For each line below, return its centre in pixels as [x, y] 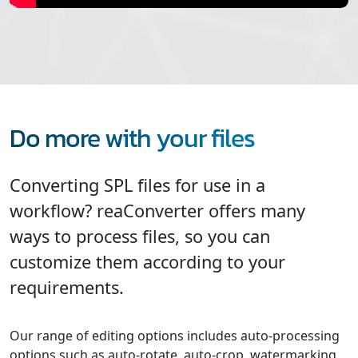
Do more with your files [132, 138]
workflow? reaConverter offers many [157, 210]
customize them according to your [147, 261]
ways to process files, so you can [140, 236]
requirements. [67, 287]
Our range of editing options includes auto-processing [175, 335]
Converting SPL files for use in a [137, 185]
